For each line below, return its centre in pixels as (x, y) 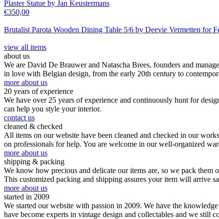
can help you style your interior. (53, 109)
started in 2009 (27, 197)
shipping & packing (34, 162)
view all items (25, 47)
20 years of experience (39, 91)
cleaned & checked (33, 127)
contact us (19, 118)
